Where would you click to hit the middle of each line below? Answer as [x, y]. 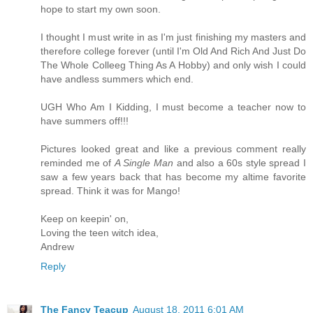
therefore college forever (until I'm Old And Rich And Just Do [173, 51]
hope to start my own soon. [101, 9]
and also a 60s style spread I [240, 162]
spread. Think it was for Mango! [110, 190]
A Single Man [144, 162]
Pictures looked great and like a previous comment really [173, 148]
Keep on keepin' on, [85, 218]
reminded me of [78, 162]
